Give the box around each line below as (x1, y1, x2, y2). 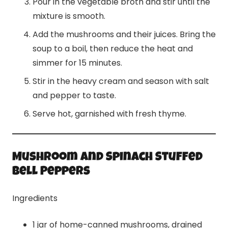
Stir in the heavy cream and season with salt (33, 75, 209, 88)
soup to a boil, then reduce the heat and (33, 43, 193, 55)
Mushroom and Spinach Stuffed (12, 152, 203, 164)
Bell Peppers (12, 166, 90, 179)
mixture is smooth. (33, 10, 105, 22)
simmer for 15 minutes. (33, 57, 122, 69)
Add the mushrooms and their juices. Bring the (33, 28, 216, 41)
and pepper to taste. (33, 90, 116, 102)
